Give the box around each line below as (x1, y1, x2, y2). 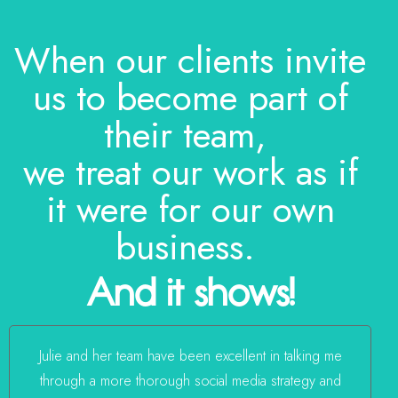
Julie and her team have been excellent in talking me (38, 346, 342, 367)
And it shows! (86, 268, 294, 316)
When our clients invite (14, 34, 366, 87)
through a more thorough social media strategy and (39, 370, 341, 392)
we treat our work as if (22, 146, 358, 199)
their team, (103, 108, 277, 162)
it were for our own (45, 183, 335, 236)
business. (115, 220, 266, 274)
